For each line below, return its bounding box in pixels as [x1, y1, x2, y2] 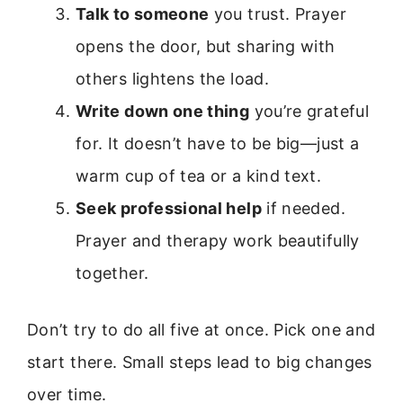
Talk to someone [76, 4, 210, 24]
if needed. [261, 199, 345, 219]
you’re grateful [249, 102, 369, 121]
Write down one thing [76, 102, 250, 121]
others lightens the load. [76, 69, 269, 89]
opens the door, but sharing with [76, 37, 336, 57]
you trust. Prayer [209, 4, 346, 24]
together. [76, 264, 149, 283]
